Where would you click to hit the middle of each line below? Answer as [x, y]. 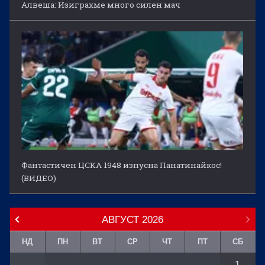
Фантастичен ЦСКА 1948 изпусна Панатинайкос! [122, 165]
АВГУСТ [120, 220]
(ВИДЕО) [39, 178]
